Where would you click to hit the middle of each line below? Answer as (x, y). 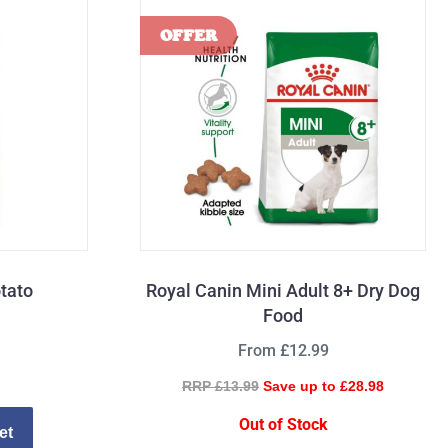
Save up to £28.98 (323, 386)
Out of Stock (283, 425)
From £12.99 (283, 351)
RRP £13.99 (220, 386)
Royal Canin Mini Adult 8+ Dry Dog (283, 291)
